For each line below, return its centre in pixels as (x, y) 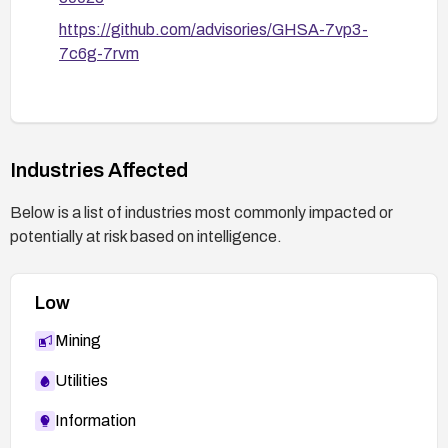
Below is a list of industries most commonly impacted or (201, 212)
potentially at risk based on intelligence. (146, 236)
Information (95, 420)
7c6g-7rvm (99, 53)
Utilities (81, 380)
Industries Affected (99, 169)
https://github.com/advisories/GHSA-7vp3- (213, 29)
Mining (78, 340)
